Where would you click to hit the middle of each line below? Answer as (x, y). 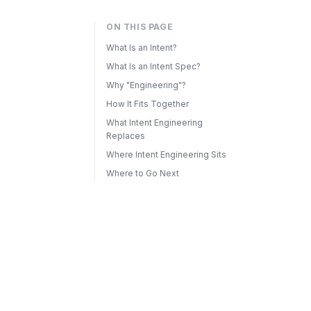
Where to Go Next (143, 173)
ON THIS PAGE (140, 27)
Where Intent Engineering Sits (166, 154)
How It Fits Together (148, 104)
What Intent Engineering (154, 123)
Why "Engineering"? (146, 85)
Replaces (126, 136)
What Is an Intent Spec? (153, 66)
